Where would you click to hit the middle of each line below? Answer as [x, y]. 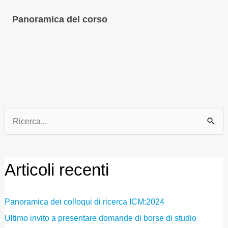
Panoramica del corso [60, 19]
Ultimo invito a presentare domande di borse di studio [100, 218]
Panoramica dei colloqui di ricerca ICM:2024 [84, 202]
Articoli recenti [56, 170]
